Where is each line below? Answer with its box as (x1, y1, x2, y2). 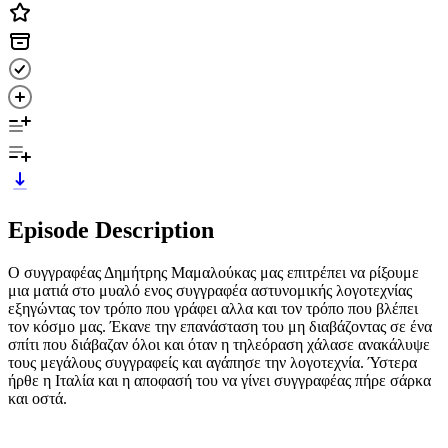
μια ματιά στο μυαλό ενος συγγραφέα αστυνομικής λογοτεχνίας (8, 281, 412, 299)
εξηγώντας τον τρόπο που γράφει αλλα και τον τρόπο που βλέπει (8, 299, 418, 317)
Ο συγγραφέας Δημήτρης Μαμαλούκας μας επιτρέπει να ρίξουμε (8, 263, 419, 281)
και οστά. (8, 389, 71, 407)
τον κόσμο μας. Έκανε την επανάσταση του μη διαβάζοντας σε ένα (8, 317, 432, 335)
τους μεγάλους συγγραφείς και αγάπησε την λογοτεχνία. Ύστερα (8, 353, 417, 371)
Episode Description (8, 216, 214, 243)
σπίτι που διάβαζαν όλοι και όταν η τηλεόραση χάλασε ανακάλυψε (8, 335, 430, 353)
